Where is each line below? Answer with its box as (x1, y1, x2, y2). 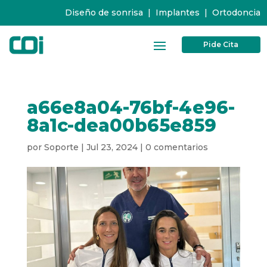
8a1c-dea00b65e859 (26, 114, 216, 136)
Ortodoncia (212, 7, 260, 18)
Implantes (153, 7, 202, 18)
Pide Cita (203, 40, 239, 49)
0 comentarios (145, 141, 208, 153)
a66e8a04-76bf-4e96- (26, 96, 235, 119)
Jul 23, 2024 (86, 141, 138, 153)
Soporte (44, 141, 79, 153)
